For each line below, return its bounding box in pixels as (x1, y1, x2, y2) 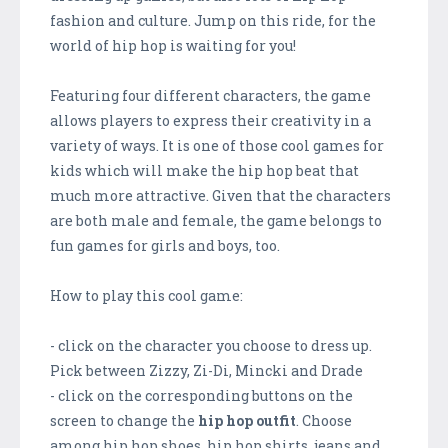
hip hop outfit (198, 411, 296, 431)
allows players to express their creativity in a (50, 111, 371, 131)
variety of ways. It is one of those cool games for (50, 136, 384, 156)
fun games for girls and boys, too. (50, 236, 280, 256)
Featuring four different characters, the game (50, 86, 371, 106)
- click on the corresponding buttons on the (50, 386, 353, 406)
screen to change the (50, 411, 198, 431)
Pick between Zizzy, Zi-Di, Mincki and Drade (50, 361, 363, 381)
